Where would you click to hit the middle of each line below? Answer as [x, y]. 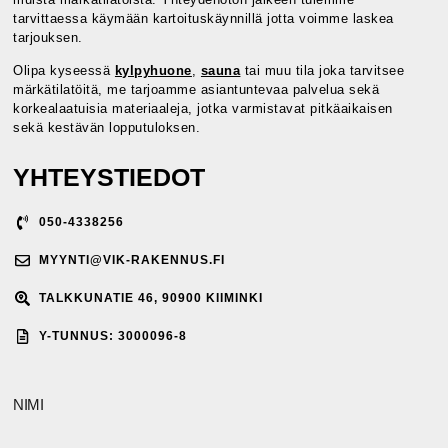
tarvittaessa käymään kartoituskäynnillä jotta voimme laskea [203, 18]
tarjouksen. [48, 37]
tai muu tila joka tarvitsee [322, 71]
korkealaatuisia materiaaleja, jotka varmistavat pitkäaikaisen [203, 109]
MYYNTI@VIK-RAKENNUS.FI [132, 260]
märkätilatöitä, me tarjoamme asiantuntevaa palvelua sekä [196, 90]
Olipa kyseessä [64, 71]
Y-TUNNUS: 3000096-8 [113, 336]
